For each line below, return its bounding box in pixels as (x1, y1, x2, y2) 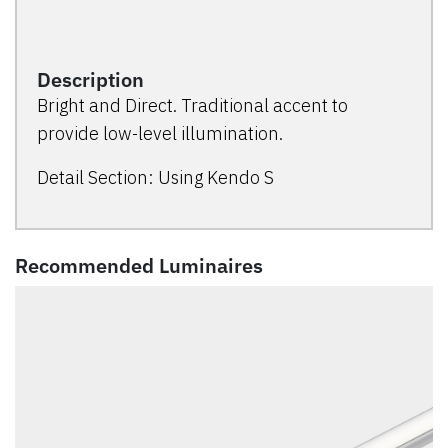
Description (37, 66, 144, 94)
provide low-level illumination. (37, 122, 283, 146)
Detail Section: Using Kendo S (37, 166, 274, 190)
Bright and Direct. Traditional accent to (37, 94, 348, 118)
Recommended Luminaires (15, 252, 263, 280)
